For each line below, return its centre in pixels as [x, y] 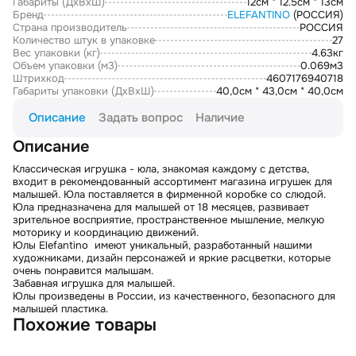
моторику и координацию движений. [106, 233]
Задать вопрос [141, 118]
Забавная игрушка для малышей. [94, 284]
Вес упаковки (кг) [56, 53]
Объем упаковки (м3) [65, 66]
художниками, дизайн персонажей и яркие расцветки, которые [172, 258]
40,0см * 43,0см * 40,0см [280, 91]
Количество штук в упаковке [84, 41]
